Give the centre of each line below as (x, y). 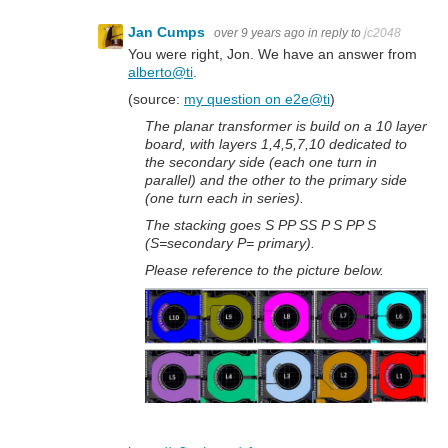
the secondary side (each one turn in (261, 161)
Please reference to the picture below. (264, 269)
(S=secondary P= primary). (230, 242)
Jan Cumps (168, 32)
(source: (156, 98)
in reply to (336, 33)
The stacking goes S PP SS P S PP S (260, 224)
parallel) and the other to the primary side (276, 179)
